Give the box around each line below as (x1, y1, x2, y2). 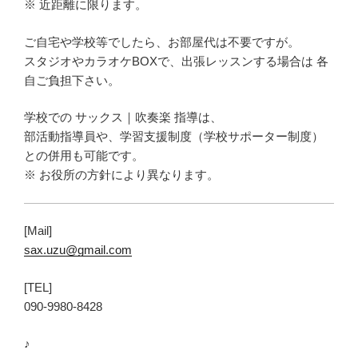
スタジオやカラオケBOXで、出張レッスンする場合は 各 (24, 54, 328, 68)
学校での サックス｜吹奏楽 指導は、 (24, 110, 222, 124)
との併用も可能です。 (24, 149, 144, 162)
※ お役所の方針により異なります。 (24, 168, 219, 181)
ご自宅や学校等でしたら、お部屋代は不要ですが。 (24, 34, 300, 49)
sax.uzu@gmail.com (24, 243, 132, 257)
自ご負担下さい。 (24, 73, 120, 87)
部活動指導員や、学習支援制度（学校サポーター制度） (24, 129, 324, 143)
